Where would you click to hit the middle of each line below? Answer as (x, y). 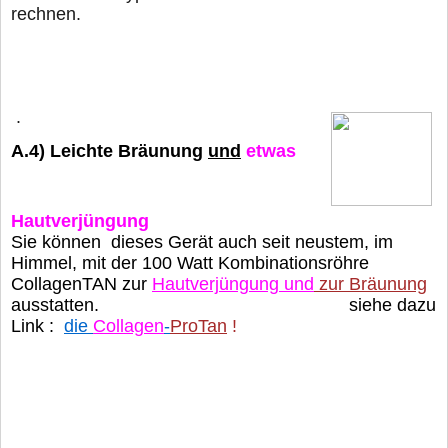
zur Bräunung (373, 283)
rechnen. (46, 14)
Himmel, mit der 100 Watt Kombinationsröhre (190, 262)
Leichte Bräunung (129, 150)
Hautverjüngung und (233, 283)
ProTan (198, 325)
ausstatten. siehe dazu (223, 304)
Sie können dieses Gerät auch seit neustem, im (202, 241)
